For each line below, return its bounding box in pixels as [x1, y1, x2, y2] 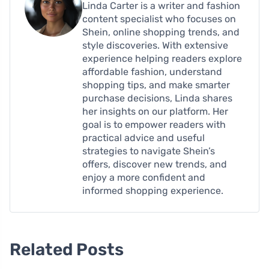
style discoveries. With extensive [82, 39, 228, 51]
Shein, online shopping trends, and [82, 26, 240, 38]
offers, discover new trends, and [82, 158, 227, 170]
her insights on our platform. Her [82, 105, 228, 117]
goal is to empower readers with [82, 118, 226, 130]
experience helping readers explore [82, 52, 242, 64]
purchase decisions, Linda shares [82, 92, 232, 104]
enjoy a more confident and [82, 171, 205, 183]
